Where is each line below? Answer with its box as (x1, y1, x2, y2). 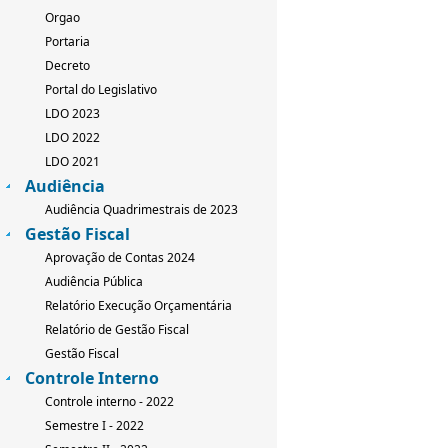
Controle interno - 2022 (45, 393, 174, 411)
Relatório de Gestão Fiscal (45, 321, 189, 339)
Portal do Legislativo (45, 81, 157, 99)
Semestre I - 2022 (45, 417, 144, 435)
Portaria (45, 33, 90, 51)
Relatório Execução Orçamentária (45, 297, 232, 315)
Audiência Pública (45, 273, 143, 291)
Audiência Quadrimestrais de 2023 (45, 201, 238, 219)
